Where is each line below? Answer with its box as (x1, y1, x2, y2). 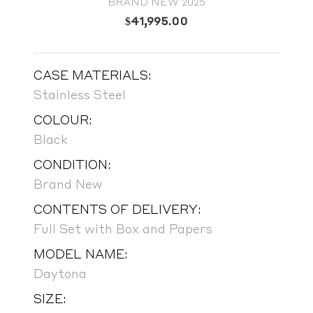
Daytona (34, 265, 87, 281)
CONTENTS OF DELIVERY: (34, 201, 201, 217)
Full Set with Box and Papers (34, 220, 212, 236)
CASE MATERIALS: (34, 66, 152, 82)
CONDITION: (34, 156, 111, 172)
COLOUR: (34, 111, 92, 127)
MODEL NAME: (34, 245, 128, 261)
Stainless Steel (34, 86, 126, 102)
